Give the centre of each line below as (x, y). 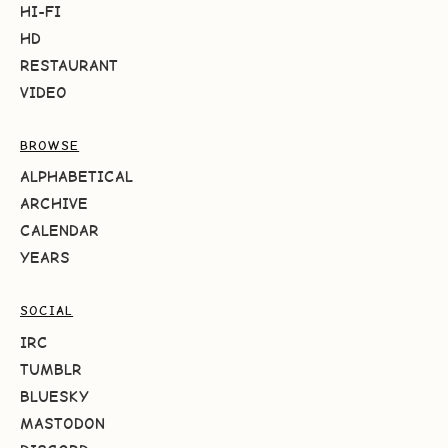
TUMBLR (51, 369)
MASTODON (62, 423)
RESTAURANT (69, 65)
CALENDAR (59, 231)
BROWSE (50, 145)
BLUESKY (54, 396)
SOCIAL (47, 311)
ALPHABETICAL (76, 177)
